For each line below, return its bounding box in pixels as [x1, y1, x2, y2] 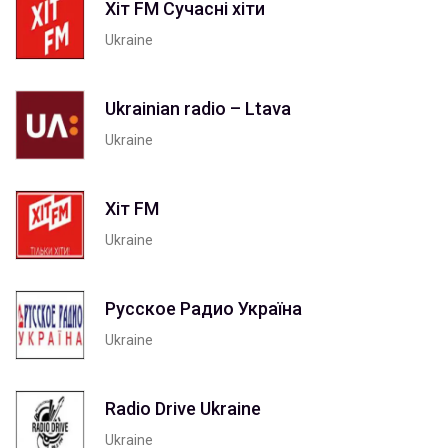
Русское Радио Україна [105, 297, 302, 319]
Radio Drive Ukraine [105, 397, 261, 419]
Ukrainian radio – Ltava [105, 97, 291, 119]
